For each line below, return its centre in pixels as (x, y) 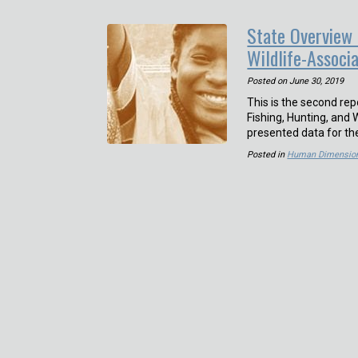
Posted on (267, 81)
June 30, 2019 (317, 81)
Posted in (267, 155)
